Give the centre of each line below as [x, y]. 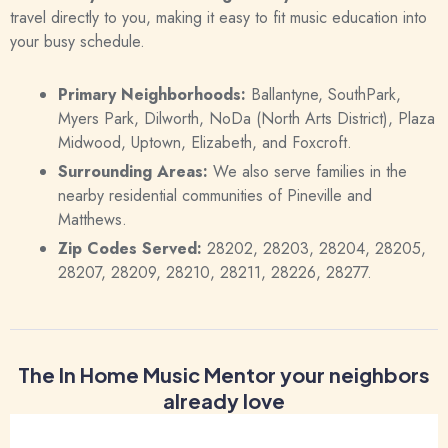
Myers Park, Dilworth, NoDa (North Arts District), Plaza [246, 119]
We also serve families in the [307, 172]
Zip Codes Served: [130, 249]
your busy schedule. [77, 42]
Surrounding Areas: [133, 172]
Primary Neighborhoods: [152, 95]
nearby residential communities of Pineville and [215, 196]
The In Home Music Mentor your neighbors [224, 375]
